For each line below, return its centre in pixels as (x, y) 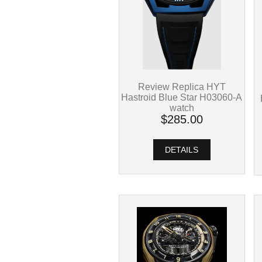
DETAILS (182, 150)
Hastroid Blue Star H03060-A (182, 97)
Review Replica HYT (182, 87)
